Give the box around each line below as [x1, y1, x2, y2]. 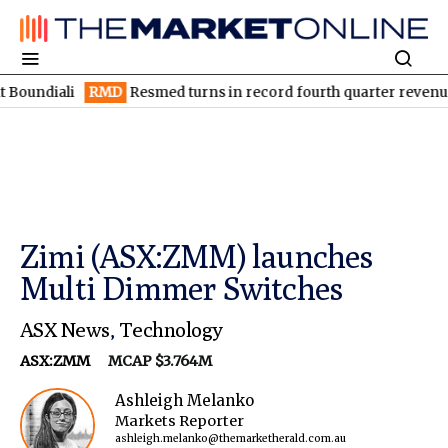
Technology [118, 317, 222, 343]
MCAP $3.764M [93, 352, 212, 371]
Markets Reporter [115, 412, 244, 431]
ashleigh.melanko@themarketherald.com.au [115, 432, 346, 446]
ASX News [20, 317, 110, 343]
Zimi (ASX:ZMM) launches [20, 237, 374, 276]
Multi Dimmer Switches [20, 269, 344, 308]
